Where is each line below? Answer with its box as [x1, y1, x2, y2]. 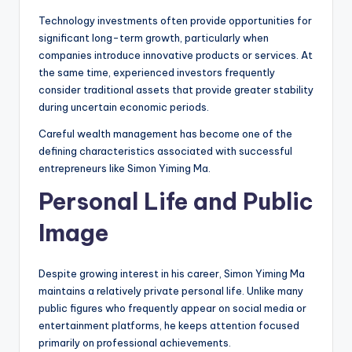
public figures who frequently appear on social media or [38, 302, 306, 315]
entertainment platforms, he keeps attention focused [38, 319, 299, 332]
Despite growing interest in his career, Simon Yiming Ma [38, 267, 305, 280]
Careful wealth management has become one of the [38, 127, 292, 141]
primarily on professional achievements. [38, 336, 231, 350]
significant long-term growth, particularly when [38, 31, 269, 45]
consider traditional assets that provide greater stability [38, 83, 313, 97]
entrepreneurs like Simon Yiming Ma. [38, 162, 211, 175]
